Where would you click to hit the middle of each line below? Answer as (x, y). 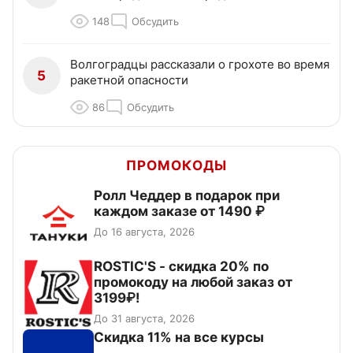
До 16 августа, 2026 (144, 232)
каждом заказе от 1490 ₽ (179, 212)
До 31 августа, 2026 (144, 319)
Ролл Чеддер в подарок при (187, 196)
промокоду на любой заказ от (193, 282)
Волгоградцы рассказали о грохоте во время (200, 65)
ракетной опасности (129, 80)
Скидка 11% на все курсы (179, 338)
